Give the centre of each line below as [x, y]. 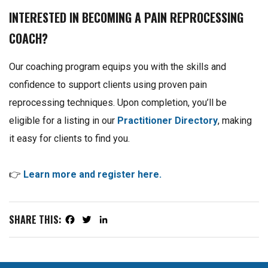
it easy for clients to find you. [69, 139]
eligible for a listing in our [63, 121]
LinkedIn [115, 224]
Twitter [95, 224]
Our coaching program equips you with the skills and [118, 67]
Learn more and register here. [92, 175]
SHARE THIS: [35, 220]
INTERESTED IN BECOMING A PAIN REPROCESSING [126, 18]
